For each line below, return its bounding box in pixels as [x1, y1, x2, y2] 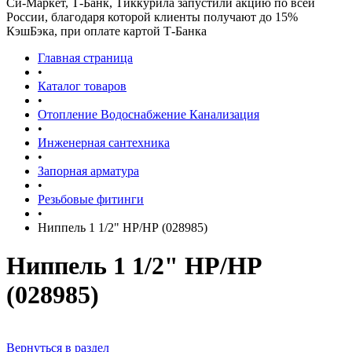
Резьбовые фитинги [38, 192, 144, 206]
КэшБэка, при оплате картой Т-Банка [6, 24, 207, 38]
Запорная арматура [38, 164, 139, 178]
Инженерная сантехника [38, 136, 170, 149]
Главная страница [38, 51, 133, 64]
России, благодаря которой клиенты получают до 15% [6, 10, 298, 24]
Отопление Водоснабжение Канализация [38, 108, 259, 121]
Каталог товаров [38, 79, 126, 93]
